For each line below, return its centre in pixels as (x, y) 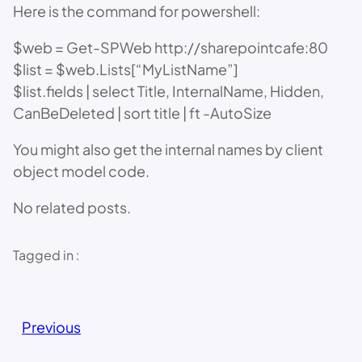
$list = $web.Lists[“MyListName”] (126, 69)
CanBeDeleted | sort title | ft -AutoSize (142, 113)
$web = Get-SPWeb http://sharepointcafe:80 (170, 47)
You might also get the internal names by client (168, 149)
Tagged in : (46, 255)
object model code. (81, 171)
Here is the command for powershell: (137, 11)
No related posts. (72, 207)
